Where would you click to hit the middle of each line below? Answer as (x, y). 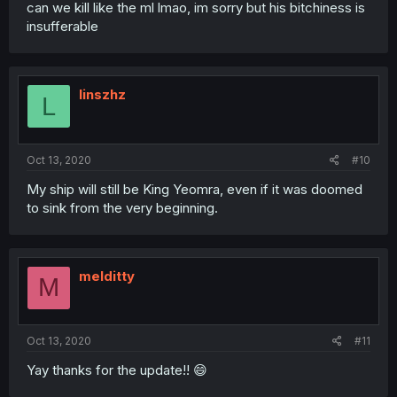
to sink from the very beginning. (122, 207)
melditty (107, 276)
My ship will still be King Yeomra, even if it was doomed (195, 189)
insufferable (62, 27)
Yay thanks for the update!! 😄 (117, 370)
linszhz (102, 95)
